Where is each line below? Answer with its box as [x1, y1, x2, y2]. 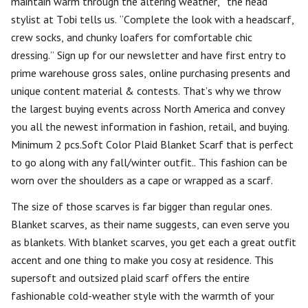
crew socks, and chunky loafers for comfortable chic [11, 30, 252, 44]
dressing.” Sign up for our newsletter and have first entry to [11, 48, 286, 62]
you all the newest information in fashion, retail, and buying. [11, 120, 289, 133]
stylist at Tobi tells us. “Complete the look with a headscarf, [11, 12, 294, 26]
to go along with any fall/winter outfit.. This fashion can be [11, 155, 287, 169]
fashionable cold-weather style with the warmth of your [11, 289, 274, 302]
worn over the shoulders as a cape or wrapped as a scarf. [11, 173, 273, 187]
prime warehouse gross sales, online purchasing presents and [11, 66, 290, 80]
